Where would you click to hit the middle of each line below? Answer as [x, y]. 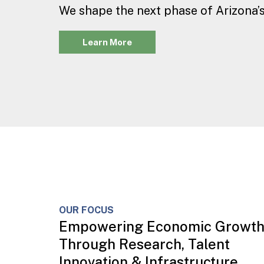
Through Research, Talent [144, 244]
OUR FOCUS [86, 210]
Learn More [107, 42]
